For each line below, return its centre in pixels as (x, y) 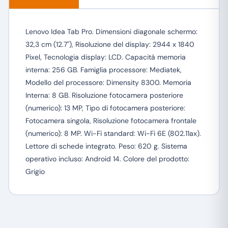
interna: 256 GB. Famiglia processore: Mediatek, (103, 70)
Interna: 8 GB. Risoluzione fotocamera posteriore (104, 95)
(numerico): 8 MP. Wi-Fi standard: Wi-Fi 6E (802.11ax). (113, 133)
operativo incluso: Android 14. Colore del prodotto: (107, 159)
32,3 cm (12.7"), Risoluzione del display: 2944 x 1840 (110, 44)
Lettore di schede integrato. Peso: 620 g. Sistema (106, 146)
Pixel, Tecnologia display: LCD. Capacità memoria (105, 57)
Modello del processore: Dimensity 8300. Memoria (108, 82)
